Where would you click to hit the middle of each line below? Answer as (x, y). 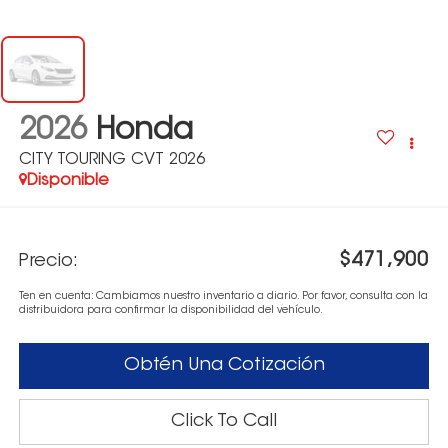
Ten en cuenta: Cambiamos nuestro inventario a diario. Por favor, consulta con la (223, 296)
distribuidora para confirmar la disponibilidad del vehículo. (170, 310)
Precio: (48, 261)
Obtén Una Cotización (224, 365)
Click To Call (224, 421)
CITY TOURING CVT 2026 (111, 160)
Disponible (67, 181)
